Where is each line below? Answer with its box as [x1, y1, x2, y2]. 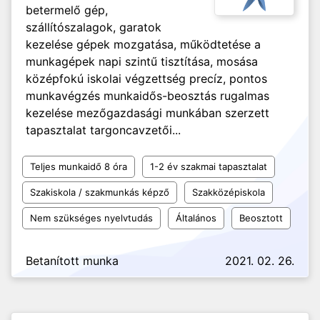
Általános [176, 212, 216, 224]
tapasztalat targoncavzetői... [26, 123, 181, 137]
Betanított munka [26, 254, 119, 268]
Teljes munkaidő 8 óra [30, 161, 127, 172]
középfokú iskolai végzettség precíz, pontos [26, 71, 267, 86]
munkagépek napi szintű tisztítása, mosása [26, 54, 258, 69]
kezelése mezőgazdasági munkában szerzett [26, 106, 269, 120]
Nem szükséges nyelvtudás [30, 212, 153, 224]
